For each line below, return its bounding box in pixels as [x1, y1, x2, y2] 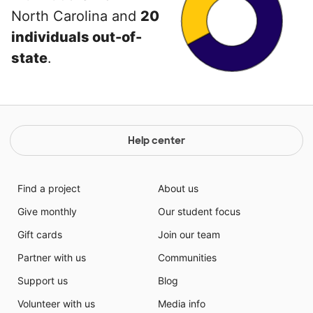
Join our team [158, 228, 220, 241]
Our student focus [158, 205, 240, 218]
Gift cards [17, 228, 62, 241]
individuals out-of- [11, 29, 142, 46]
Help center [128, 134, 185, 147]
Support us [17, 275, 68, 287]
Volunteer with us [17, 298, 95, 310]
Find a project [17, 182, 80, 195]
